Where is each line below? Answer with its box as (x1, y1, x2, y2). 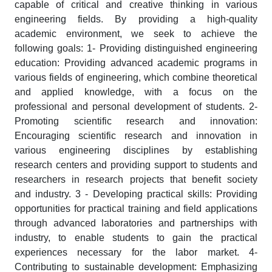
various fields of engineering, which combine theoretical (15, 68, 257, 87)
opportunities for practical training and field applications (15, 199, 257, 218)
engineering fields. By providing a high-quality (15, 10, 257, 29)
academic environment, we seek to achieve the (15, 24, 257, 43)
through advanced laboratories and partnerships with (15, 214, 257, 233)
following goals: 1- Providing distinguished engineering (15, 39, 257, 58)
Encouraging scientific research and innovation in (15, 126, 257, 145)
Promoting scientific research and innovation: (15, 112, 257, 131)
